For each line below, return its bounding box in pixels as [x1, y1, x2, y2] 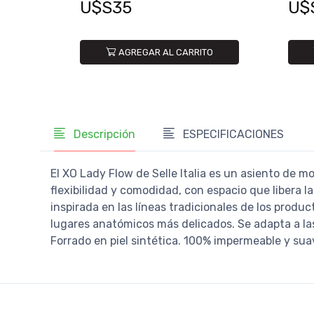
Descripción [71, 127, 135, 141]
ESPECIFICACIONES [180, 127, 284, 141]
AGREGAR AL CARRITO [118, 47, 213, 58]
